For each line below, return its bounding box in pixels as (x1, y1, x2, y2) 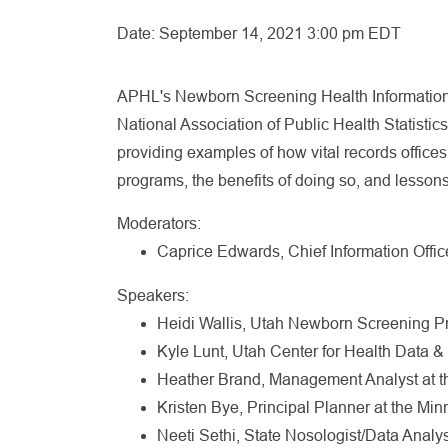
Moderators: (117, 215, 201, 232)
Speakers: (117, 287, 189, 304)
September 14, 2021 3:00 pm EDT (159, 25, 401, 42)
